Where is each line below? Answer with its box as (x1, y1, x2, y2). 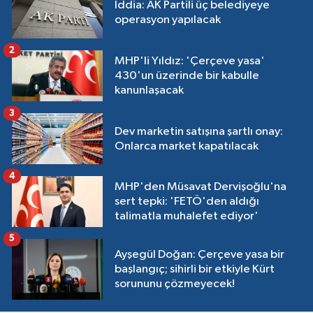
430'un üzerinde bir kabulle (115, 69, 259, 82)
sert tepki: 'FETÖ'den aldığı (115, 196, 259, 208)
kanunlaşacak (115, 84, 184, 96)
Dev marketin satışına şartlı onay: (115, 125, 283, 138)
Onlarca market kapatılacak (115, 140, 259, 152)
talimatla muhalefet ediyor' (115, 210, 259, 223)
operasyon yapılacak (115, 14, 221, 27)
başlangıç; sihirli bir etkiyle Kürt (115, 263, 275, 276)
